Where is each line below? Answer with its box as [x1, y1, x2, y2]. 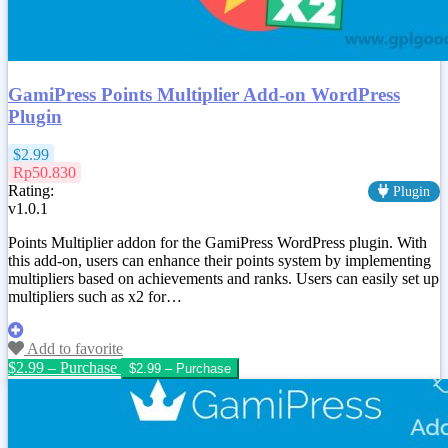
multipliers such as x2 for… [8, 288, 182, 306]
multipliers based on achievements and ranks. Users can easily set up [8, 270, 439, 288]
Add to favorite [24, 340, 123, 358]
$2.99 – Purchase [8, 359, 117, 377]
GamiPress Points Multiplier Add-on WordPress [8, 83, 400, 105]
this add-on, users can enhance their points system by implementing [8, 252, 431, 270]
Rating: [8, 182, 54, 200]
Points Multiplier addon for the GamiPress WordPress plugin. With [8, 234, 427, 252]
